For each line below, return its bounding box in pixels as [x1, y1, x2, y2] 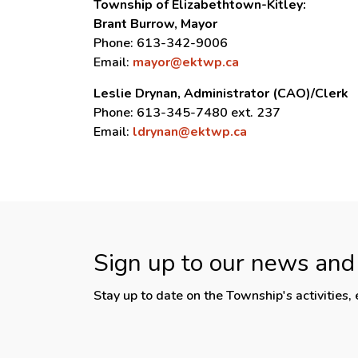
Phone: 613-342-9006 [93, 34, 228, 52]
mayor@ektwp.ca [133, 54, 239, 71]
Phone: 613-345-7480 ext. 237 [93, 104, 280, 121]
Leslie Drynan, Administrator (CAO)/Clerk [93, 85, 348, 102]
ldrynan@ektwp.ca [133, 123, 247, 141]
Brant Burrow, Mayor [93, 15, 217, 33]
